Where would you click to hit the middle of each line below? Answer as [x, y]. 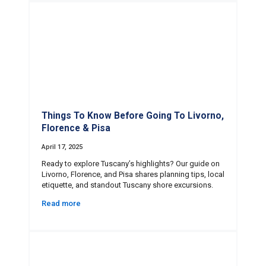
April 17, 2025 [62, 147]
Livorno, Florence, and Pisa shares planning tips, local [133, 174]
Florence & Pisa [76, 129]
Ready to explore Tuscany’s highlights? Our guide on [131, 163]
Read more [61, 203]
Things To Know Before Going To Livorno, [133, 116]
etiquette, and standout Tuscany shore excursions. [130, 185]
